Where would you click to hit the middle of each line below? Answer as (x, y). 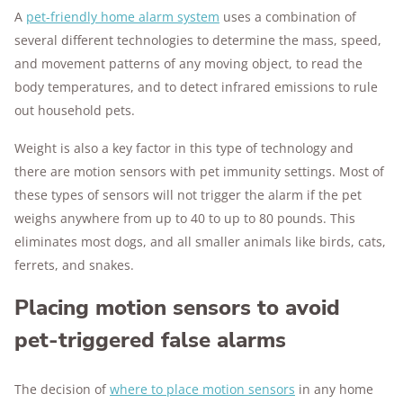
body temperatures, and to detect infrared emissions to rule (196, 87)
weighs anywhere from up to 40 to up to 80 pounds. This (185, 218)
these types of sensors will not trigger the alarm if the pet (188, 195)
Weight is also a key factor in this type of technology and (184, 148)
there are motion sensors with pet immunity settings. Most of (199, 171)
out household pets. (75, 110)
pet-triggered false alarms (150, 340)
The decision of (62, 389)
